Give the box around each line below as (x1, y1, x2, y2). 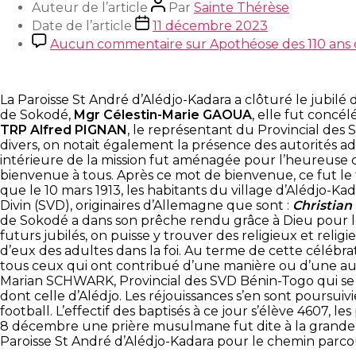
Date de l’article (32, 17, 132, 33)
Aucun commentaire (50, 36, 183, 52)
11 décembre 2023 (153, 17, 268, 33)
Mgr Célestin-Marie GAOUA (74, 106, 252, 122)
